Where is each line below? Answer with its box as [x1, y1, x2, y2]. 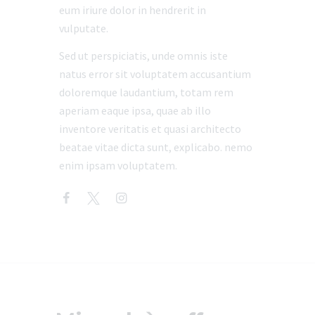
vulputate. [59, 20, 108, 35]
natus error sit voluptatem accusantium [59, 66, 251, 81]
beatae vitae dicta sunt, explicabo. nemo [59, 139, 252, 154]
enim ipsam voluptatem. [59, 157, 177, 172]
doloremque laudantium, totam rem [59, 84, 233, 99]
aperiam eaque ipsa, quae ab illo [59, 103, 211, 117]
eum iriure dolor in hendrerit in [59, 2, 206, 17]
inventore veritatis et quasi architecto [59, 121, 241, 136]
